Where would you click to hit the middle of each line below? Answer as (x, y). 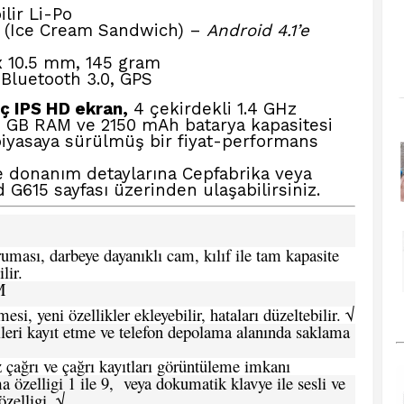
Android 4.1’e (258, 31)
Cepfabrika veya (247, 174)
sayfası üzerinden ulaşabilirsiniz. (184, 190)
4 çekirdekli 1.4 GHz (212, 109)
